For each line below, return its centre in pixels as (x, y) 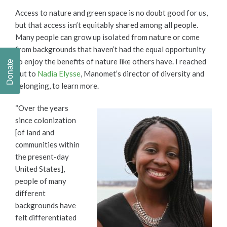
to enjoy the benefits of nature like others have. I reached (111, 62)
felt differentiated (46, 218)
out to (26, 74)
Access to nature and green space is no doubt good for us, (111, 13)
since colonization (46, 120)
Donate (10, 72)
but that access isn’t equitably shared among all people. (107, 25)
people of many (41, 181)
